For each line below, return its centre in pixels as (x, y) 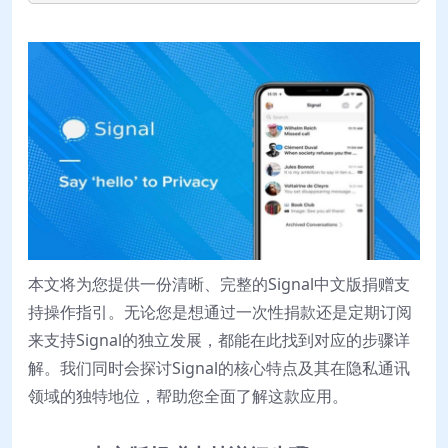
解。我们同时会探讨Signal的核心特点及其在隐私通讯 (219, 368)
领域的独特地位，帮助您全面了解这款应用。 (188, 396)
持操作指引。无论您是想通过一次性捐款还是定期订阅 (220, 312)
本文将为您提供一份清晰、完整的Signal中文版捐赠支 (219, 284)
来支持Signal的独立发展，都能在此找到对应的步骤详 (219, 340)
